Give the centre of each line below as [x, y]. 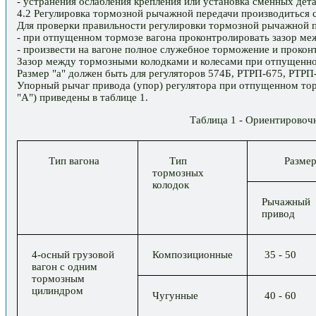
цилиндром [70, 291]
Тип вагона [67, 161]
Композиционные [193, 255]
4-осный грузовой [74, 255]
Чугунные [184, 296]
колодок [175, 185]
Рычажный [286, 202]
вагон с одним [70, 267]
